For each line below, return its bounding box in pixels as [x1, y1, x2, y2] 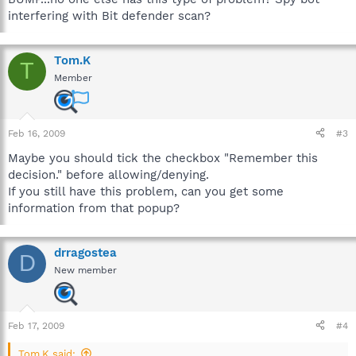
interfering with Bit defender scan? [8, 8, 211, 23]
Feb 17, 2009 [8, 319, 64, 331]
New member [54, 264, 117, 276]
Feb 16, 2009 [8, 127, 65, 139]
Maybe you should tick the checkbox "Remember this [8, 150, 318, 165]
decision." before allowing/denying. [8, 167, 209, 182]
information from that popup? [8, 200, 180, 215]
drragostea [54, 245, 117, 260]
